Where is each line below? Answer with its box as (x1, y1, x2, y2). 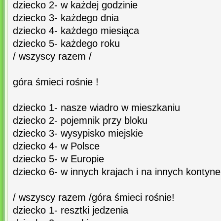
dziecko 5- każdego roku (13, 38, 120, 49)
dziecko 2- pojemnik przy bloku (13, 115, 147, 126)
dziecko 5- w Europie (13, 153, 104, 165)
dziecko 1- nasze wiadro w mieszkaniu (13, 102, 180, 113)
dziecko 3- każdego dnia (13, 12, 119, 24)
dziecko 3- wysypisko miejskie (13, 128, 143, 139)
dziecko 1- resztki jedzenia (13, 205, 128, 216)
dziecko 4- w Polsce (13, 141, 100, 152)
